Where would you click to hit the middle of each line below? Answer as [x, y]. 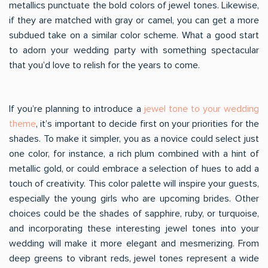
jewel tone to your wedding [202, 109]
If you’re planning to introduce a [77, 109]
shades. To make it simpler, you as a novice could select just [134, 139]
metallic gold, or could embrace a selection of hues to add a [134, 169]
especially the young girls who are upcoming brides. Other [134, 199]
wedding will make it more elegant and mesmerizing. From [134, 243]
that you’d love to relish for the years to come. [104, 65]
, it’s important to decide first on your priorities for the [147, 124]
